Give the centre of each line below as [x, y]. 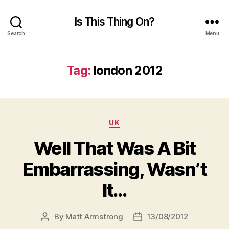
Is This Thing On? [114, 21]
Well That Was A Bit [114, 148]
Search [16, 33]
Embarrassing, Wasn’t [114, 169]
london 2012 [128, 70]
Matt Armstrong [94, 216]
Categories [137, 120]
